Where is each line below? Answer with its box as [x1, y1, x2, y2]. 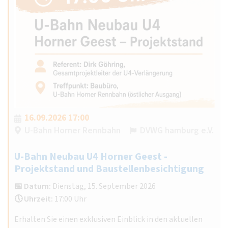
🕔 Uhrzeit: [14, 193, 53, 205]
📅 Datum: [14, 180, 51, 192]
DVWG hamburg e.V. [140, 124, 214, 137]
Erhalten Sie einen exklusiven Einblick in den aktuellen [14, 213, 203, 225]
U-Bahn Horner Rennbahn [24, 124, 121, 137]
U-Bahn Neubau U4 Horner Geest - [14, 149, 167, 164]
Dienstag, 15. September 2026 [51, 180, 156, 192]
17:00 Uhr [53, 193, 87, 205]
